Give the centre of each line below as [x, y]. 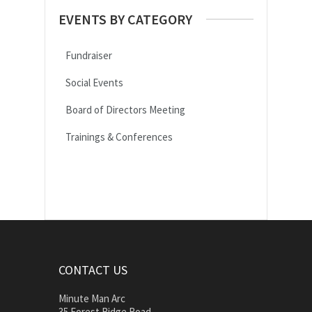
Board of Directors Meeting [125, 110]
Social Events [94, 83]
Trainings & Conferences [119, 137]
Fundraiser [89, 55]
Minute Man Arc [92, 298]
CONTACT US [93, 270]
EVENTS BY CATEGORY [125, 19]
